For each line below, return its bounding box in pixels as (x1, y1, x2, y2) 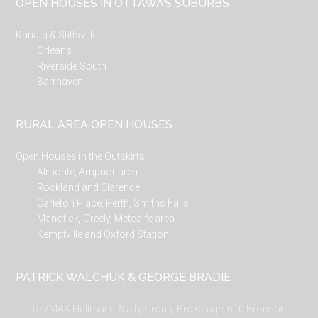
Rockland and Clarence (37, 182, 141, 193)
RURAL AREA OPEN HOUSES (16, 118, 173, 131)
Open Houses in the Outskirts (16, 150, 146, 162)
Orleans (37, 45, 72, 56)
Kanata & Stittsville (16, 29, 98, 40)
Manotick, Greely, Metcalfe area (37, 213, 175, 224)
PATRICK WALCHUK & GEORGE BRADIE (16, 270, 231, 284)
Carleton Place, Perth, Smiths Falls (37, 197, 190, 209)
